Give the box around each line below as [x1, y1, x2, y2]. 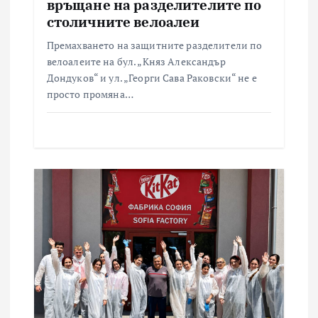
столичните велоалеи [46, 12, 200, 31]
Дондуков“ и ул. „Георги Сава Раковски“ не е [46, 70, 257, 84]
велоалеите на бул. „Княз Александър [46, 54, 226, 68]
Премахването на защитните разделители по [46, 38, 263, 52]
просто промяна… [46, 87, 133, 101]
